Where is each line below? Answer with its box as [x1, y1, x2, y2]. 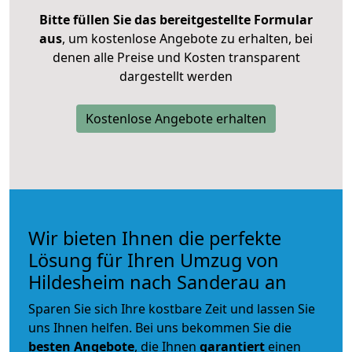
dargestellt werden [119, 67, 233, 85]
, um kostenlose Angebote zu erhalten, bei [62, 29, 313, 47]
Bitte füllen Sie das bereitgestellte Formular [39, 10, 313, 28]
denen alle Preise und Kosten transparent [52, 48, 300, 66]
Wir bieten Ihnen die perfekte [28, 225, 281, 251]
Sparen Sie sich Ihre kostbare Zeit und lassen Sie [28, 299, 315, 317]
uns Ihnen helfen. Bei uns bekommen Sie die [28, 318, 291, 336]
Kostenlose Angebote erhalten [86, 109, 266, 127]
